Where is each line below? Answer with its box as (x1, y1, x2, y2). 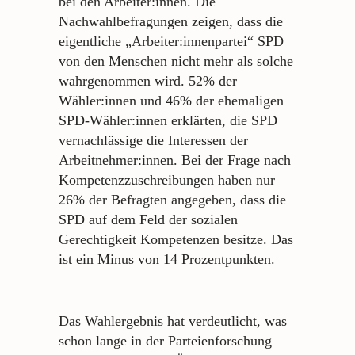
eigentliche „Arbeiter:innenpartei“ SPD (59, 32, 284, 49)
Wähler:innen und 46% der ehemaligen (59, 92, 284, 109)
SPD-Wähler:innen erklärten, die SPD (59, 112, 277, 128)
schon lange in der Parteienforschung (59, 333, 272, 349)
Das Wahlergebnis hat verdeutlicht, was (59, 313, 287, 330)
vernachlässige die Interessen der (59, 132, 248, 148)
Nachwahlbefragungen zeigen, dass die (59, 13, 283, 29)
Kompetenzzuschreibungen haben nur (59, 171, 275, 188)
